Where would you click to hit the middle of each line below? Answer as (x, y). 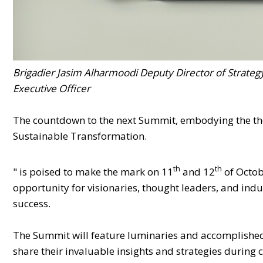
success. (32, 203)
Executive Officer (52, 88)
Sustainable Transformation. (80, 136)
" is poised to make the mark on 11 (93, 171)
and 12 (198, 171)
